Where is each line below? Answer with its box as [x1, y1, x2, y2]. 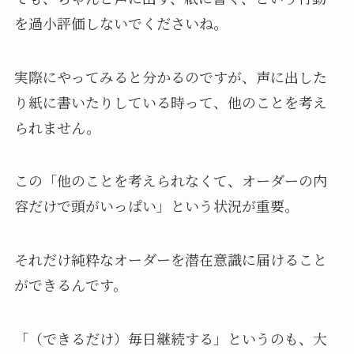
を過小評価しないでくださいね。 [13, 12, 228, 33]
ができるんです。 [13, 274, 127, 296]
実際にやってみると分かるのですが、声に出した [13, 66, 327, 87]
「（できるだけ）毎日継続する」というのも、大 [13, 328, 327, 349]
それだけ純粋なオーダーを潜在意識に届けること [13, 249, 327, 270]
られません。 [13, 116, 100, 137]
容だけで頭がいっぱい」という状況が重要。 [13, 195, 299, 217]
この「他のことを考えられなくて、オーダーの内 [13, 170, 327, 191]
